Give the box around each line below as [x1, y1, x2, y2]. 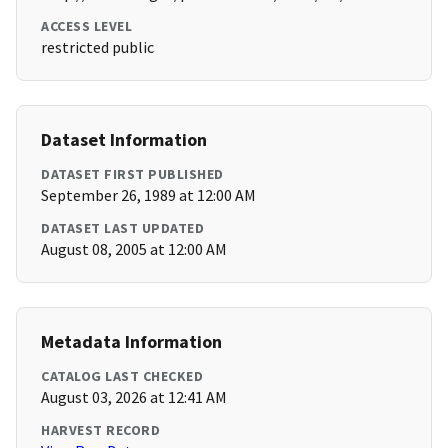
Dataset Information [41, 128, 207, 152]
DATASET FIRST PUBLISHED [41, 165, 224, 184]
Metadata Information [41, 330, 222, 354]
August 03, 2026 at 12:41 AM [41, 387, 227, 408]
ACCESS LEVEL [41, 17, 132, 36]
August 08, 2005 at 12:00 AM [41, 239, 227, 260]
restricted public [41, 37, 154, 58]
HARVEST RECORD [41, 421, 160, 440]
